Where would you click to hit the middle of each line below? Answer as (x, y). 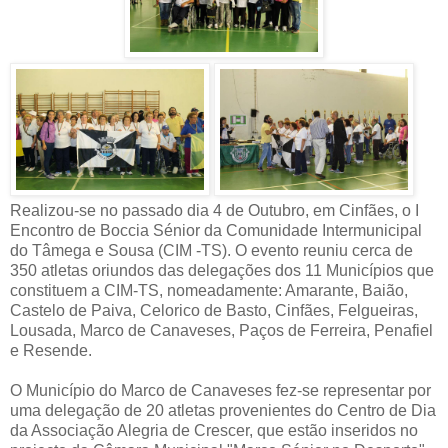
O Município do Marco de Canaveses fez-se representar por (220, 390)
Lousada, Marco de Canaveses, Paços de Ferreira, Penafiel (221, 330)
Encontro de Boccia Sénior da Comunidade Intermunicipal (216, 230)
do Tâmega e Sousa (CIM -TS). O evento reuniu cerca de (211, 250)
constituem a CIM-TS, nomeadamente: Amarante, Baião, (209, 290)
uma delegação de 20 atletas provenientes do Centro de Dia (223, 410)
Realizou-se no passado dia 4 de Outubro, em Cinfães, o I (214, 210)
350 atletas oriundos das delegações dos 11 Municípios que (222, 270)
